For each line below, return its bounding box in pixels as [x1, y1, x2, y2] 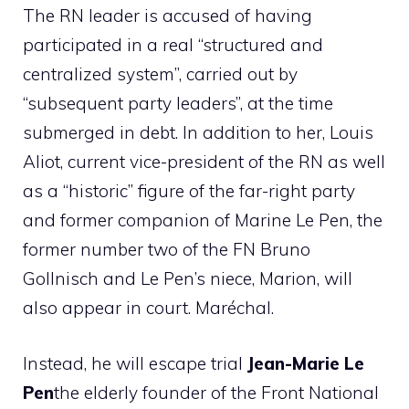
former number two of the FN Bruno [23, 238, 310, 261]
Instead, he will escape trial [23, 351, 247, 374]
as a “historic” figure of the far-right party [23, 180, 355, 203]
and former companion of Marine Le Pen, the [23, 209, 383, 232]
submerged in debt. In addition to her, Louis [23, 121, 373, 144]
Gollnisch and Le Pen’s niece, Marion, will [23, 267, 352, 290]
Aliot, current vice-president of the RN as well [23, 151, 385, 173]
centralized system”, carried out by [23, 63, 298, 86]
